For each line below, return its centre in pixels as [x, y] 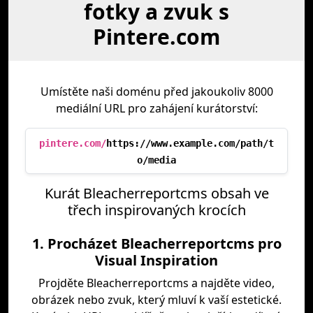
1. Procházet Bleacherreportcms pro [156, 243]
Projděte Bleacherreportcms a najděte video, [156, 283]
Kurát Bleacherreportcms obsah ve [156, 193]
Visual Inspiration [156, 260]
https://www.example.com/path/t [190, 143]
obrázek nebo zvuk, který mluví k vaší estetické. [156, 300]
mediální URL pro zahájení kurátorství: [156, 108]
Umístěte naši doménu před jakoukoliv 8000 [156, 92]
